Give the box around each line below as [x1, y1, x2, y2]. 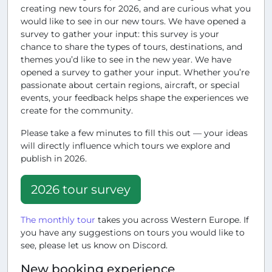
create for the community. [21, 104, 133, 116]
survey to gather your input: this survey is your [21, 28, 219, 39]
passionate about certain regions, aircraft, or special [21, 79, 240, 90]
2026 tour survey [31, 182, 131, 197]
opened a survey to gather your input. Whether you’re [21, 66, 250, 78]
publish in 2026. [21, 152, 87, 164]
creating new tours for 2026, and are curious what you [21, 2, 251, 14]
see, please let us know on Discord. [21, 239, 168, 251]
